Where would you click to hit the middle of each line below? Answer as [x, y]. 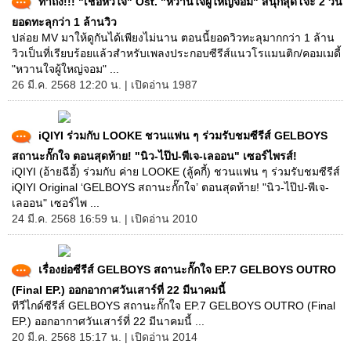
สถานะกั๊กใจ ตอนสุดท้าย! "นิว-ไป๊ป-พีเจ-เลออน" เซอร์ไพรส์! [154, 156]
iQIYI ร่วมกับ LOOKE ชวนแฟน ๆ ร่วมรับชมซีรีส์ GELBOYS [183, 135]
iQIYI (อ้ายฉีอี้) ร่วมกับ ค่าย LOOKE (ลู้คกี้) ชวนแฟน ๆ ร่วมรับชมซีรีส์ [176, 172]
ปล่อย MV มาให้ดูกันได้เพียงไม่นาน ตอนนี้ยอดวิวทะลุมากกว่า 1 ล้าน [173, 38]
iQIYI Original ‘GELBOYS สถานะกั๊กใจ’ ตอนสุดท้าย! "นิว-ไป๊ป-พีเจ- [170, 187]
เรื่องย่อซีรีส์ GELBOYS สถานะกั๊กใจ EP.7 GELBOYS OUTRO [187, 269]
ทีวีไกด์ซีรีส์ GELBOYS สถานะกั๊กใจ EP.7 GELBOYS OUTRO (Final [174, 306]
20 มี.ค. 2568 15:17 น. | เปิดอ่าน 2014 [105, 337]
